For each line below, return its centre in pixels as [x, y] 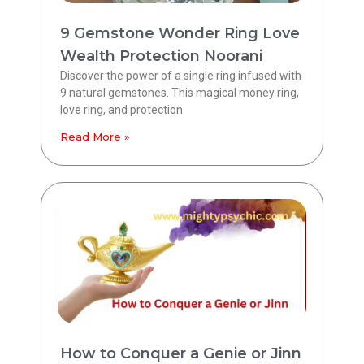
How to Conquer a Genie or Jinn [181, 353]
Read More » [95, 136]
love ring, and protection [121, 109]
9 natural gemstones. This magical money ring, [180, 92]
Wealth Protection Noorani [161, 56]
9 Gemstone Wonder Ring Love [180, 33]
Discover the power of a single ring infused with [181, 75]
